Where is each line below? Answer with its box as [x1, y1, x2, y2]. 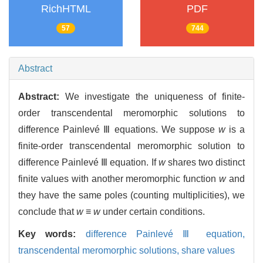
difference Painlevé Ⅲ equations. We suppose [18, 124, 218, 135]
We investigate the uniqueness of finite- [65, 92, 245, 102]
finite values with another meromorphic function [18, 174, 220, 184]
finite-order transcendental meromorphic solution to [18, 141, 245, 151]
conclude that [18, 207, 76, 217]
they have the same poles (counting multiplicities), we [18, 190, 245, 201]
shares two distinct [165, 157, 245, 168]
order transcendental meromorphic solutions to [18, 108, 245, 119]
